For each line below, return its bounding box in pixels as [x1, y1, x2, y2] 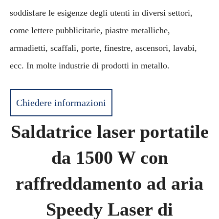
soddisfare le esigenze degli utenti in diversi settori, [10, 7, 193, 18]
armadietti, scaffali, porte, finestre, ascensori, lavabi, [10, 43, 197, 53]
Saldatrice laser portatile [10, 121, 209, 142]
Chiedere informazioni [16, 97, 106, 108]
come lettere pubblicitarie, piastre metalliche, [10, 25, 170, 35]
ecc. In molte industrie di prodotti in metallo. [10, 60, 170, 70]
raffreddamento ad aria [16, 173, 203, 194]
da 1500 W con [51, 147, 168, 168]
